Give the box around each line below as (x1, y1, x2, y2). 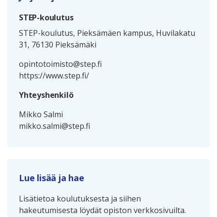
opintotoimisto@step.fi (19, 59, 102, 70)
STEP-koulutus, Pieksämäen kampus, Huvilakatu (19, 28, 195, 39)
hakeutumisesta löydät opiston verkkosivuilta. (19, 205, 186, 216)
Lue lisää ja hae (19, 172, 84, 184)
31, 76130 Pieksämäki (19, 39, 96, 50)
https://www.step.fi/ (19, 70, 89, 81)
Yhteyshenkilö (19, 90, 74, 101)
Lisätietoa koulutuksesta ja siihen (19, 193, 141, 204)
